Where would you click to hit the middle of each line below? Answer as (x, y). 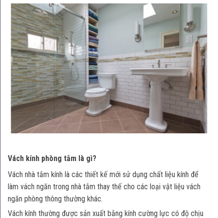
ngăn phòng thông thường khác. (55, 199)
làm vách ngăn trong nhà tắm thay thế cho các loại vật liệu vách (104, 186)
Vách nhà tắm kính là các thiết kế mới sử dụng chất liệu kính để (103, 174)
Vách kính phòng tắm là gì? (52, 158)
